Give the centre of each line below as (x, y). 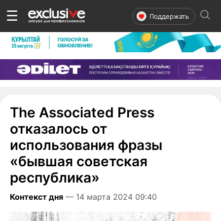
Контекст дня (37, 197)
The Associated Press (82, 112)
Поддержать (169, 16)
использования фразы (86, 145)
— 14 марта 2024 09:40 (111, 197)
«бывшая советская (79, 161)
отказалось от (58, 129)
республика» (56, 177)
